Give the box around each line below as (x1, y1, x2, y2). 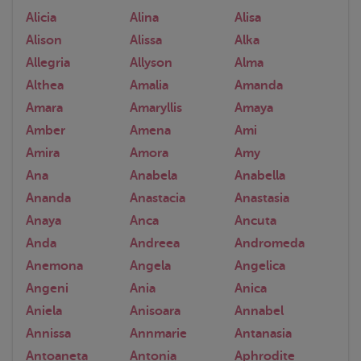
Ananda (26, 190, 71, 205)
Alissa (130, 32, 163, 48)
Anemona (26, 258, 83, 273)
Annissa (26, 326, 71, 341)
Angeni (26, 280, 68, 296)
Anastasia (234, 190, 289, 205)
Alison (26, 32, 62, 48)
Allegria (26, 55, 70, 70)
